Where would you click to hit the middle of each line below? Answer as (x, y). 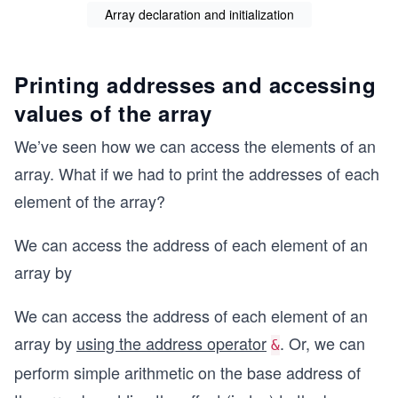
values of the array (113, 113)
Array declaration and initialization (199, 15)
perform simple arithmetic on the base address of (187, 373)
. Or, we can (322, 343)
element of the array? (90, 201)
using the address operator (171, 343)
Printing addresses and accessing (195, 85)
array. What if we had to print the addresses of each (197, 174)
